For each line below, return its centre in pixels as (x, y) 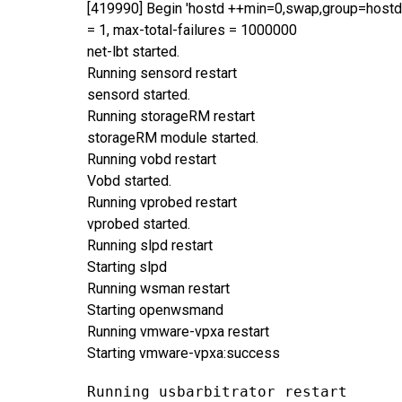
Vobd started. (129, 180)
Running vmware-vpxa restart (178, 331)
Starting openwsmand (155, 310)
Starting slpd (127, 267)
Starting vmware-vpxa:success (184, 353)
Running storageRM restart (171, 116)
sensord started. (139, 94)
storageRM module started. (173, 137)
